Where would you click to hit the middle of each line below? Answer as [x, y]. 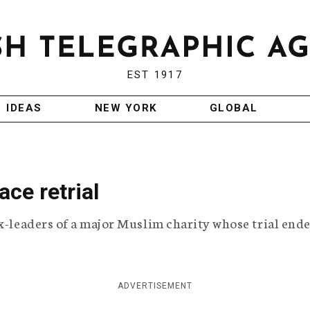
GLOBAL [234, 108]
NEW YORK [126, 108]
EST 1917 [155, 75]
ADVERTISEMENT [155, 286]
